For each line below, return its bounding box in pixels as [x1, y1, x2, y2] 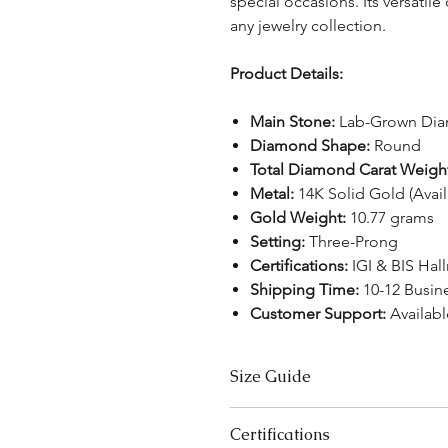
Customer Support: [249, 303, 386, 323]
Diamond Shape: [249, 135, 370, 155]
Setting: [249, 231, 305, 251]
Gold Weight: [249, 207, 346, 227]
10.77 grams [345, 207, 434, 227]
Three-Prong [304, 231, 398, 251]
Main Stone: [249, 111, 335, 131]
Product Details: [229, 63, 343, 83]
